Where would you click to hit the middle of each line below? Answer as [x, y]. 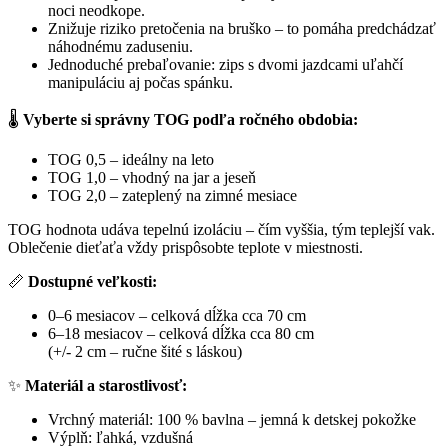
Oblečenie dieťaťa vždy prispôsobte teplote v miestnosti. [185, 247]
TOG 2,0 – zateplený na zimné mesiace [172, 195]
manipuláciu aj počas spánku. [140, 82]
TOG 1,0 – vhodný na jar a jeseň [152, 177]
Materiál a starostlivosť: [106, 385]
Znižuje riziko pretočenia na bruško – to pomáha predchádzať [242, 28]
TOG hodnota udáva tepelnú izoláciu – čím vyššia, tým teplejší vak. [221, 229]
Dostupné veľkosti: [90, 281]
